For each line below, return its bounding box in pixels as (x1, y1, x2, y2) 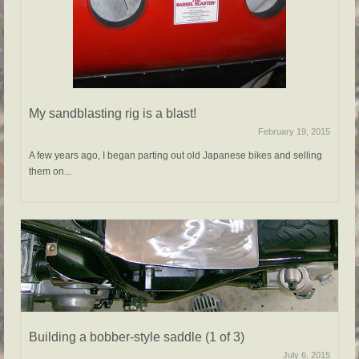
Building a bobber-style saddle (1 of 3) (29, 330, 244, 345)
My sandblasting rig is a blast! (29, 107, 196, 121)
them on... (29, 166, 71, 178)
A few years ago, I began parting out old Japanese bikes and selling (29, 150, 322, 162)
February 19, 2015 (258, 127, 330, 137)
